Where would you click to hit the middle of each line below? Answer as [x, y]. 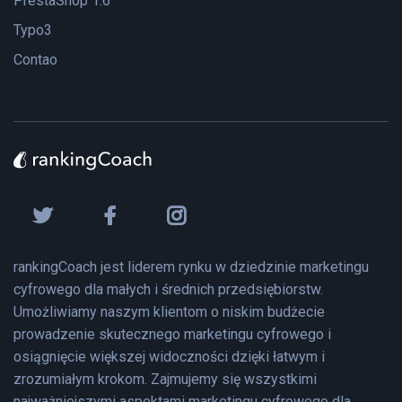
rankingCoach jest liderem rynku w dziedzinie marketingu [191, 267]
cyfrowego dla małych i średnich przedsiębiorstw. [168, 289]
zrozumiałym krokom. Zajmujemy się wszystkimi [165, 379]
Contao [35, 59]
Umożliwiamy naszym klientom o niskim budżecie [169, 311]
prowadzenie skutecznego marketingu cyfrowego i [172, 334]
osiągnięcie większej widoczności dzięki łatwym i [169, 356]
